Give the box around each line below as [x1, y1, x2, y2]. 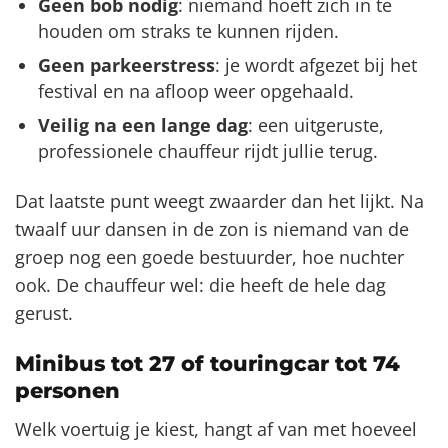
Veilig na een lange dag [37, 113, 248, 138]
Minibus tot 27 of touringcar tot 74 [15, 351, 400, 377]
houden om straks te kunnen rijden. [37, 19, 339, 44]
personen [15, 378, 120, 404]
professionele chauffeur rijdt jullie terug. [37, 139, 378, 164]
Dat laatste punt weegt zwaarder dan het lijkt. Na [15, 189, 424, 214]
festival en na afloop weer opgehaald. [37, 79, 354, 104]
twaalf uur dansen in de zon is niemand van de [15, 217, 409, 242]
